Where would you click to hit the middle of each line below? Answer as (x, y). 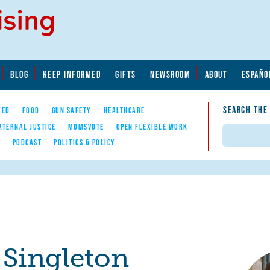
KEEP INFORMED (72, 74)
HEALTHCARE (124, 111)
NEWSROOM (171, 74)
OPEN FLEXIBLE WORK (152, 126)
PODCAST (27, 142)
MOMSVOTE (86, 126)
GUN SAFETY (71, 111)
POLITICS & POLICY (85, 142)
